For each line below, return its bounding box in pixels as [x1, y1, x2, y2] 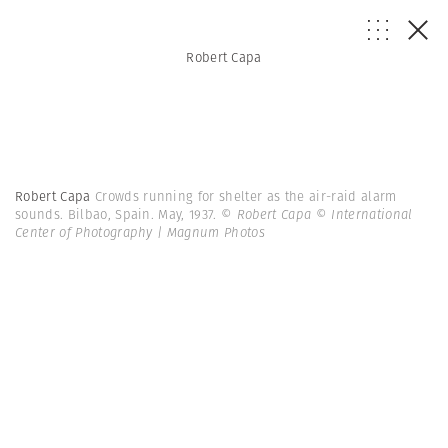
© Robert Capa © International [221, 205, 413, 224]
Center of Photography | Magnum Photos [15, 223, 266, 242]
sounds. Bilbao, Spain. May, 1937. [15, 205, 222, 224]
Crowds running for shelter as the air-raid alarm [94, 187, 397, 206]
